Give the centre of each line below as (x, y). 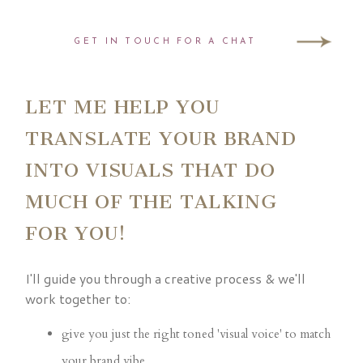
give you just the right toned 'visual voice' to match (196, 334)
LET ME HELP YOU (122, 107)
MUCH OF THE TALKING (152, 202)
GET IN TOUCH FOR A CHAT (165, 41)
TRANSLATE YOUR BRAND (161, 139)
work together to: (78, 299)
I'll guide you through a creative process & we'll (166, 279)
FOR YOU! (76, 234)
